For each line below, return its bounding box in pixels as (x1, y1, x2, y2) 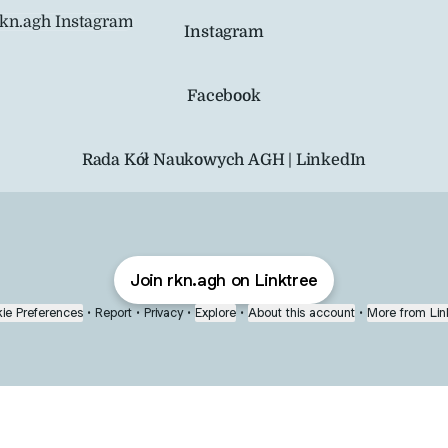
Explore (195, 304, 236, 321)
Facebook (187, 86, 261, 105)
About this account (248, 304, 355, 321)
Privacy (144, 304, 183, 321)
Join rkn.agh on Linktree (129, 269, 319, 291)
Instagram (184, 22, 264, 41)
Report (95, 304, 132, 321)
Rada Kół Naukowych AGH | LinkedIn (81, 150, 367, 169)
